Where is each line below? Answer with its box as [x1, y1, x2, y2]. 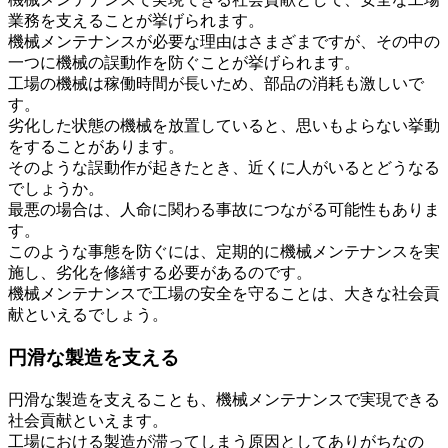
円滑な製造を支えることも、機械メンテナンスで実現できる [8, 390, 440, 408]
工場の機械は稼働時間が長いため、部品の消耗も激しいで [8, 75, 424, 93]
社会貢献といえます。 [8, 411, 168, 429]
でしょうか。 [8, 180, 104, 198]
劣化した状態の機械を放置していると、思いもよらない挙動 [8, 117, 440, 135]
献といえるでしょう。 [8, 306, 168, 324]
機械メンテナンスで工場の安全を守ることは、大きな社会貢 [8, 285, 440, 303]
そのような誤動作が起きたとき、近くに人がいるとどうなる [8, 159, 440, 177]
